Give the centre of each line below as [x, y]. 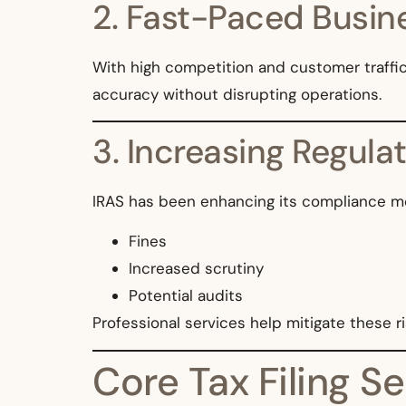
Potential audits [186, 296]
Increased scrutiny [196, 269]
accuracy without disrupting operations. [237, 94]
